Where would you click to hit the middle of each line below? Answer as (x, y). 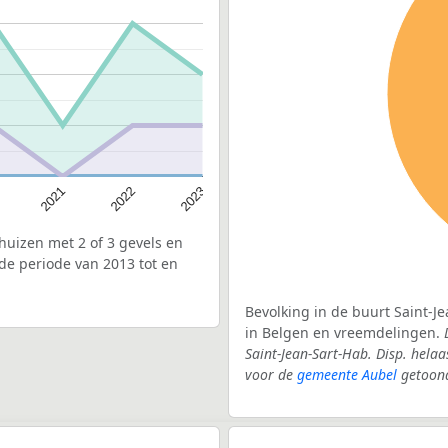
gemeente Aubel (347, 374)
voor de (271, 374)
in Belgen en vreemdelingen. (344, 332)
